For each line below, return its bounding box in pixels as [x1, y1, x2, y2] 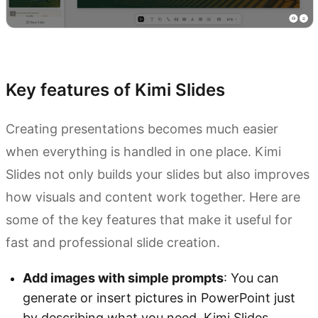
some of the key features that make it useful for [6, 212, 292, 228]
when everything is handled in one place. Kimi [6, 144, 281, 160]
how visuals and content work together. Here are [6, 190, 300, 205]
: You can [224, 270, 279, 286]
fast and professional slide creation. [6, 235, 220, 251]
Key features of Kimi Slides [6, 79, 225, 101]
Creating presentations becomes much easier [6, 121, 278, 137]
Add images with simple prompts [23, 270, 224, 286]
